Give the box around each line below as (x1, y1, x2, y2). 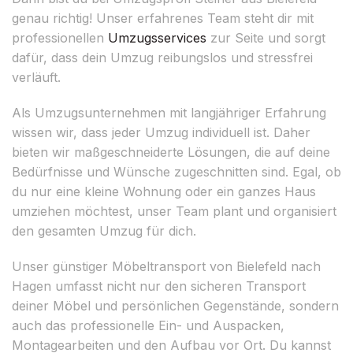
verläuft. (12, 69, 61, 85)
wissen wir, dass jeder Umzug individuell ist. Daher (12, 124, 310, 140)
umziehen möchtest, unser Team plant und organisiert (12, 203, 336, 219)
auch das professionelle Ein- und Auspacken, (12, 317, 284, 333)
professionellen (12, 29, 108, 46)
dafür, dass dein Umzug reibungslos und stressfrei (12, 49, 313, 65)
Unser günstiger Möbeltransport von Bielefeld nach (12, 258, 321, 274)
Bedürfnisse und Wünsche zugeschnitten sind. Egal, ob (12, 163, 341, 180)
